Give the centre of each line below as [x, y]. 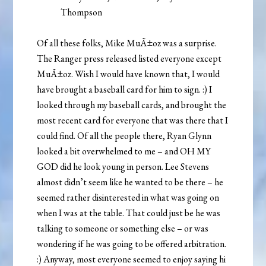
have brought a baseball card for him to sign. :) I [125, 90]
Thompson [82, 12]
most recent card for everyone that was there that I [133, 121]
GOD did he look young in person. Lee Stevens [123, 167]
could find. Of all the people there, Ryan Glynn [124, 136]
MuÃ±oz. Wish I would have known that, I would [129, 74]
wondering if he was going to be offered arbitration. [132, 244]
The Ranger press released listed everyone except [129, 59]
